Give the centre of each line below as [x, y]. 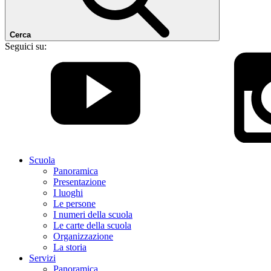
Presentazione [80, 182]
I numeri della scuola [93, 214]
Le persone [74, 204]
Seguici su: [26, 46]
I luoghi [68, 193]
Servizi [42, 258]
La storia [70, 247]
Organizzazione [83, 236]
